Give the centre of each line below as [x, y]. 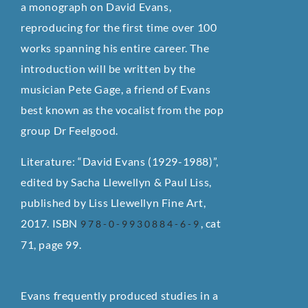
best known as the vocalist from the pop [122, 110]
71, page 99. [51, 244]
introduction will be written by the [109, 69]
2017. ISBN [51, 223]
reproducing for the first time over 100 [119, 27]
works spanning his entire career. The [115, 48]
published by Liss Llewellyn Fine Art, [113, 202]
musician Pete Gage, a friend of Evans [116, 89]
